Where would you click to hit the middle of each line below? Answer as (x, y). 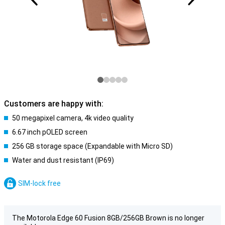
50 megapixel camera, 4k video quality (73, 118)
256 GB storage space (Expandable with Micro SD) (92, 146)
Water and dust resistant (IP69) (63, 160)
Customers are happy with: (54, 104)
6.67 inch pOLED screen (50, 132)
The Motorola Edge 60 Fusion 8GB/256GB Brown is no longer (108, 218)
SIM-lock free (39, 183)
